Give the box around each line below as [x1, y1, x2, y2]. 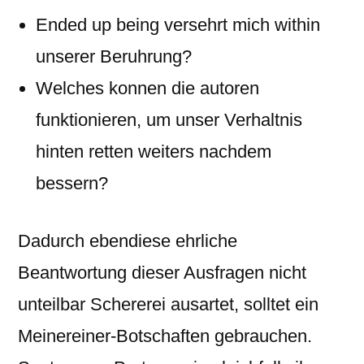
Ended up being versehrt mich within [36, 15, 320, 35]
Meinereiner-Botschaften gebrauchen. [18, 326, 312, 346]
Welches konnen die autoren [36, 78, 259, 98]
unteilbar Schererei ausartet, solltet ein [18, 294, 318, 314]
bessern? [36, 173, 108, 193]
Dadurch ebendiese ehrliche [18, 231, 237, 251]
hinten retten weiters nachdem [36, 141, 271, 162]
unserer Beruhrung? [36, 46, 192, 67]
